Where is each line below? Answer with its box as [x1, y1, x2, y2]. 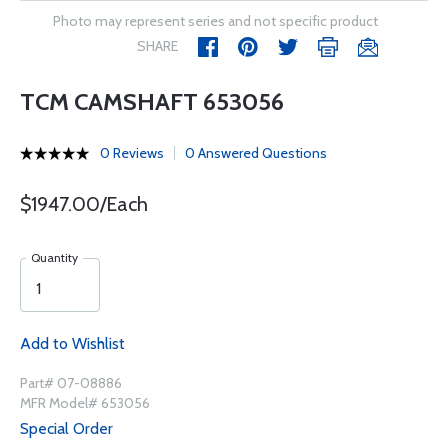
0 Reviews [100, 144, 164, 162]
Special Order [20, 419, 113, 438]
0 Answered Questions [185, 144, 327, 162]
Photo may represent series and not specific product [53, 12, 378, 30]
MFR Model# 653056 [20, 394, 150, 412]
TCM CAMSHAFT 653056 [20, 87, 284, 116]
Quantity [31, 250, 78, 265]
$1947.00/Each [20, 192, 148, 216]
